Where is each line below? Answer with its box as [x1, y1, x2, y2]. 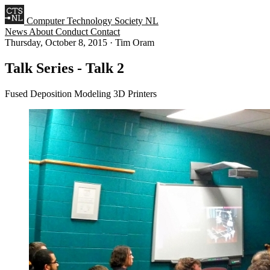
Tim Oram [115, 37, 154, 48]
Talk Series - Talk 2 [5, 60, 124, 76]
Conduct [55, 27, 90, 37]
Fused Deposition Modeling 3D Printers [5, 88, 157, 99]
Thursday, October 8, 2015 [5, 37, 110, 48]
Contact [90, 27, 120, 37]
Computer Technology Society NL [27, 16, 159, 26]
